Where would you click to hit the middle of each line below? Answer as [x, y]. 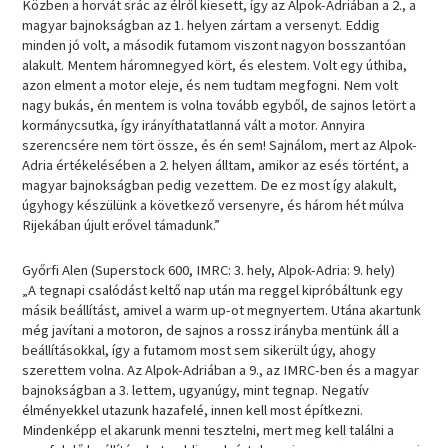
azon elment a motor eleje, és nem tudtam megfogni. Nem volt [210, 84]
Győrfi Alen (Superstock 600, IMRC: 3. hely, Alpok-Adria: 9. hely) [209, 270]
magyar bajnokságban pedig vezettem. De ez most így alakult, [210, 184]
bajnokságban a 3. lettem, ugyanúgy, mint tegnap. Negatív [196, 390]
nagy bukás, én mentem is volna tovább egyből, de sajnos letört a [219, 104]
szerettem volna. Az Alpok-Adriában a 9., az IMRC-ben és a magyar [221, 370]
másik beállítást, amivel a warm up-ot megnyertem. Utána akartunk [222, 310]
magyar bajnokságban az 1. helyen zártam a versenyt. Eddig [201, 24]
